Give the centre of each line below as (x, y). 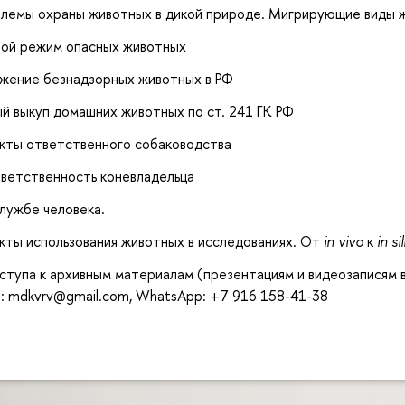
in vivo (344, 242)
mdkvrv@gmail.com (69, 296)
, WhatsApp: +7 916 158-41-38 (229, 296)
